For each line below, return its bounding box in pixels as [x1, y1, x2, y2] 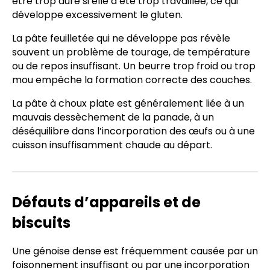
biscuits [12, 212, 71, 233]
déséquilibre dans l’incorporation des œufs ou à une [12, 124, 255, 138]
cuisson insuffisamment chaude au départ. [12, 137, 212, 152]
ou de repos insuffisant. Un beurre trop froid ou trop [12, 58, 256, 73]
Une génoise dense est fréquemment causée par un [12, 244, 258, 259]
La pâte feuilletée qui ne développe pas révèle [12, 31, 230, 45]
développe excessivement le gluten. [12, 7, 183, 22]
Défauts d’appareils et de [12, 192, 201, 212]
